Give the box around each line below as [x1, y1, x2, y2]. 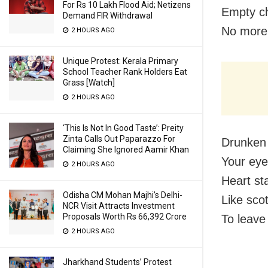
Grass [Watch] [63, 78, 115, 87]
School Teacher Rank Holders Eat [63, 67, 187, 77]
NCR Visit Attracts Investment [63, 201, 175, 211]
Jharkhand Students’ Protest [63, 257, 172, 267]
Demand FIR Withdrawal [63, 11, 153, 20]
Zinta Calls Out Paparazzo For [63, 134, 175, 144]
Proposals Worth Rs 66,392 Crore [63, 212, 187, 221]
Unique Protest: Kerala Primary [63, 56, 178, 66]
